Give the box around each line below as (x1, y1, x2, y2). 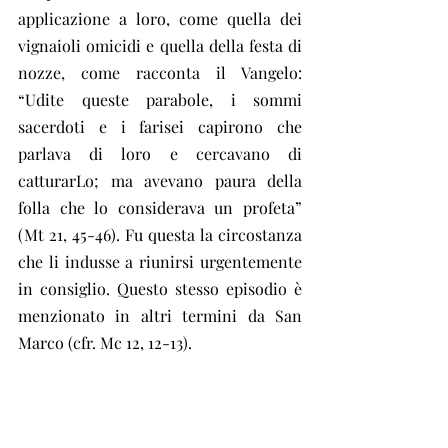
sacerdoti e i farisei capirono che (18, 116, 302, 137)
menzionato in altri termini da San (18, 305, 302, 326)
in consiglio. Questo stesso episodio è (18, 278, 302, 299)
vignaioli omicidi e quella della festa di (18, 35, 302, 56)
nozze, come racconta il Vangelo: (18, 62, 302, 83)
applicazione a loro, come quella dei (18, 8, 302, 29)
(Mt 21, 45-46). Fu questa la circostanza (18, 224, 302, 245)
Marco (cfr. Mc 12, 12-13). (18, 332, 192, 353)
